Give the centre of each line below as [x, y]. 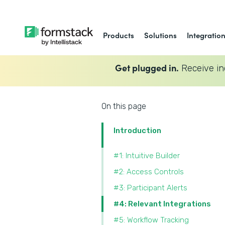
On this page [124, 106]
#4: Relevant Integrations [162, 204]
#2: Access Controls [149, 172]
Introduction [137, 131]
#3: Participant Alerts [150, 188]
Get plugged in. [147, 67]
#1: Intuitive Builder [147, 156]
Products [119, 35]
